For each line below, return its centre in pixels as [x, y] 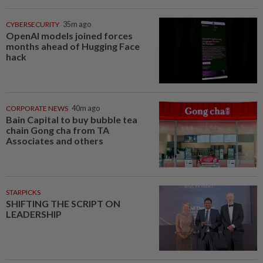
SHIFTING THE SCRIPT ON [63, 203]
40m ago [86, 108]
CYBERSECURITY [33, 25]
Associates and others [55, 140]
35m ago [77, 25]
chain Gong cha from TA [58, 130]
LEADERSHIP [34, 214]
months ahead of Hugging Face [73, 46]
